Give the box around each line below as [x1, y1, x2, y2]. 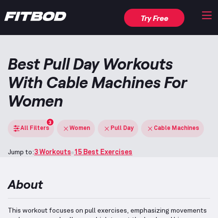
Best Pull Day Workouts [8, 54, 173, 73]
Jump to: [8, 149, 34, 156]
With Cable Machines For [8, 73, 187, 91]
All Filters [20, 125, 49, 131]
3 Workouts [34, 149, 71, 156]
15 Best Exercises [74, 149, 132, 156]
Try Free [140, 13, 168, 22]
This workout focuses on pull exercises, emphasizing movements [8, 207, 207, 214]
